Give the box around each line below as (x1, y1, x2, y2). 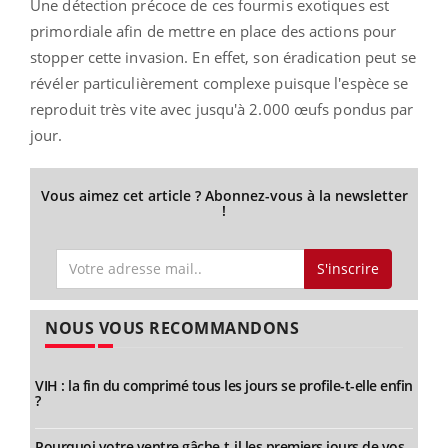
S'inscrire (316, 258, 379, 278)
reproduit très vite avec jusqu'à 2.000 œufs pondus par (30, 99, 414, 120)
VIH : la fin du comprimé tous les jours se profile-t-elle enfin (35, 375, 413, 395)
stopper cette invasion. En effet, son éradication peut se (30, 47, 416, 68)
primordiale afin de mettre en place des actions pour (30, 21, 397, 42)
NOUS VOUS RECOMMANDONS (45, 316, 299, 339)
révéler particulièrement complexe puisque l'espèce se (30, 73, 409, 94)
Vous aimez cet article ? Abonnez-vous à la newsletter (40, 186, 408, 206)
